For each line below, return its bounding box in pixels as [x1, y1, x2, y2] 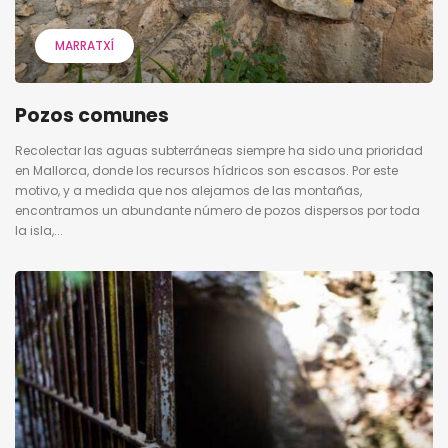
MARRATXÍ [55, 37, 114, 55]
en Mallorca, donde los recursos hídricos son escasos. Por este [15, 162, 398, 180]
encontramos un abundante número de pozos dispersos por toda [15, 202, 420, 220]
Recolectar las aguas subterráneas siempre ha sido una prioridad [15, 142, 423, 160]
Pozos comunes [15, 102, 169, 130]
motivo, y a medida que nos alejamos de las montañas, [15, 182, 362, 200]
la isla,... [15, 222, 63, 240]
